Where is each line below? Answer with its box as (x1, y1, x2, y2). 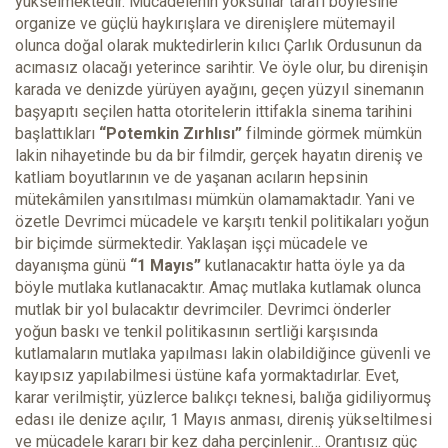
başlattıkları (15, 124, 99, 144)
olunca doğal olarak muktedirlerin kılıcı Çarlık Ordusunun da (15, 36, 422, 56)
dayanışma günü (15, 256, 130, 276)
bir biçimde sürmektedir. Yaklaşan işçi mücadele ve (15, 234, 368, 254)
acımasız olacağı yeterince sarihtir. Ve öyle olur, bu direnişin (15, 58, 428, 78)
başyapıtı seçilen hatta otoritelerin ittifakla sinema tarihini (15, 102, 412, 122)
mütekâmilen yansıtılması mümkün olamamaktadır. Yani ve (15, 190, 415, 210)
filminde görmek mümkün (242, 124, 422, 144)
